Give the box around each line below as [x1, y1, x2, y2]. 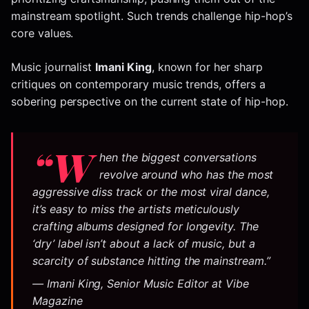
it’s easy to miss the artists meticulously [32, 202, 239, 217]
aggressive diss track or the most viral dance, [32, 185, 270, 199]
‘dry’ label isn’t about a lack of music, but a [32, 237, 255, 251]
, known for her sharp [151, 60, 263, 74]
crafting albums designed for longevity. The [32, 219, 259, 234]
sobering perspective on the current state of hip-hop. [11, 94, 288, 109]
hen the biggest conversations [99, 150, 257, 165]
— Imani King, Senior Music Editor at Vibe [32, 277, 250, 291]
